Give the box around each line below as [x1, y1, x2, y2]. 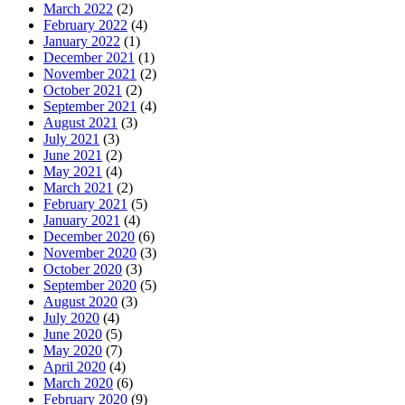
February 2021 [43, 195, 127, 212]
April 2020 [43, 358, 106, 374]
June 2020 [43, 325, 102, 342]
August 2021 [43, 114, 118, 130]
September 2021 [43, 98, 137, 114]
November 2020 [43, 244, 137, 260]
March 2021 [43, 179, 113, 195]
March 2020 [43, 374, 113, 391]
